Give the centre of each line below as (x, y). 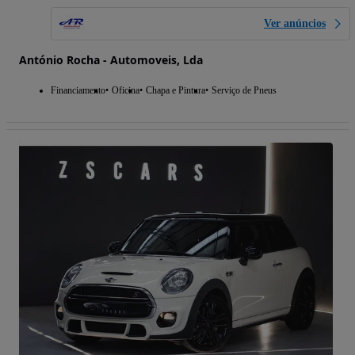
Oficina (126, 91)
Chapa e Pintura (176, 91)
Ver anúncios (295, 24)
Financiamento (78, 91)
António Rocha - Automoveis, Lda (111, 60)
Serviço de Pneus (244, 91)
